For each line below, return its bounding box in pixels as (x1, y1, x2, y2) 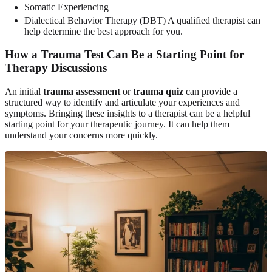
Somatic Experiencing (24, 1, 109, 12)
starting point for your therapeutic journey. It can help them (5, 119, 229, 130)
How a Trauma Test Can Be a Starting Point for (5, 48, 244, 61)
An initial (5, 86, 43, 97)
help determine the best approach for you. (24, 25, 183, 36)
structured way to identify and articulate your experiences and (5, 97, 240, 108)
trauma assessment (43, 86, 120, 97)
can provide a (183, 86, 237, 97)
